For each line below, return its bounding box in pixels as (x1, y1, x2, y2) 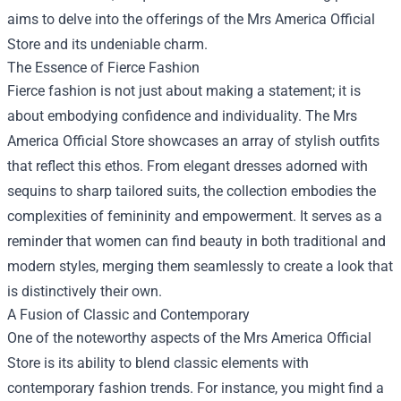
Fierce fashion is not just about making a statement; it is (7, 82, 361, 99)
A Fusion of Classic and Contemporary (7, 306, 250, 323)
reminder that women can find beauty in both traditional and (7, 233, 386, 250)
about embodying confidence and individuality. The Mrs (7, 107, 357, 124)
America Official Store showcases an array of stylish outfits (7, 132, 380, 149)
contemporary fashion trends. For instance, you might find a (7, 380, 384, 397)
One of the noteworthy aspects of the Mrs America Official (7, 329, 371, 346)
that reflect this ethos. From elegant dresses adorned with (7, 158, 368, 175)
